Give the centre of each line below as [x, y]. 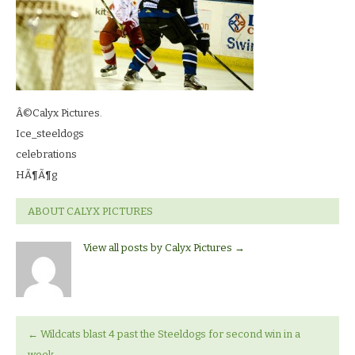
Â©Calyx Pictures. [59, 113]
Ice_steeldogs [50, 133]
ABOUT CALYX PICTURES [90, 211]
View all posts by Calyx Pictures [159, 247]
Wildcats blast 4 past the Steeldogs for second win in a [169, 334]
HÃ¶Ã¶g [36, 174]
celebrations [46, 154]
